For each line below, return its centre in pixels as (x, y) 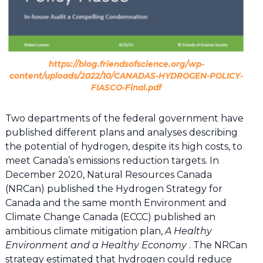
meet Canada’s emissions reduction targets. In (112, 160)
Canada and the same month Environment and (116, 203)
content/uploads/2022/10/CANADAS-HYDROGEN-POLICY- (127, 76)
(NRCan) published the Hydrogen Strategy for (114, 188)
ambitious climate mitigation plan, (85, 231)
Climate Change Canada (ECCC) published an (110, 217)
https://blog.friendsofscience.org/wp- (126, 64)
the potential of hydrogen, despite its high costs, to (124, 146)
